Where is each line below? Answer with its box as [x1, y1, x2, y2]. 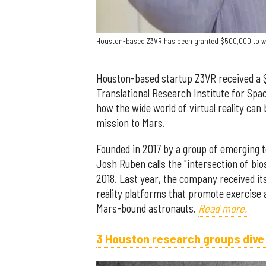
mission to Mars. [96, 116, 165, 130]
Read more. [198, 201, 247, 215]
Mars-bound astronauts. [96, 201, 198, 215]
